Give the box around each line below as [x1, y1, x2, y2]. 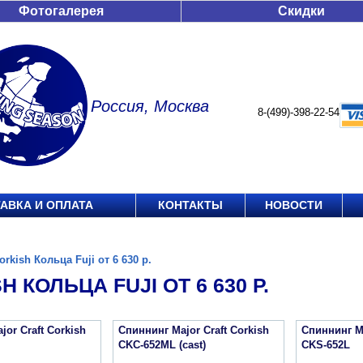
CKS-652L [301, 339, 350, 351]
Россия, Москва [91, 97, 209, 115]
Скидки [278, 4, 325, 18]
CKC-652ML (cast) [118, 339, 206, 351]
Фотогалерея [19, 4, 104, 18]
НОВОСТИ [265, 199, 322, 211]
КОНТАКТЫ [158, 199, 223, 211]
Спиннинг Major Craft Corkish [118, 324, 269, 336]
